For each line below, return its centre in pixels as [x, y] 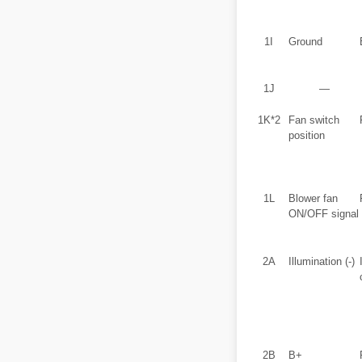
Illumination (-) [322, 261]
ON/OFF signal [324, 214]
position [307, 135]
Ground [305, 42]
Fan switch [314, 120]
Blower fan [313, 198]
